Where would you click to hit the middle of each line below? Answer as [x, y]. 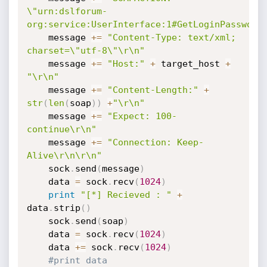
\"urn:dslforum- [67, 11]
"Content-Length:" [153, 90]
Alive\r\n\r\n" [64, 156]
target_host [190, 64]
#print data [77, 260]
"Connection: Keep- [155, 142]
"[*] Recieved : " [126, 195]
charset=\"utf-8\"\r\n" [86, 51]
